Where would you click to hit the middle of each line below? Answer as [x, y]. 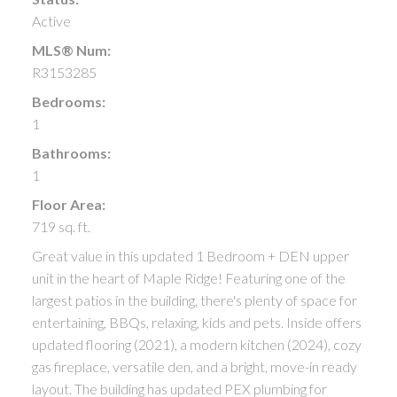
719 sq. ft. [61, 226]
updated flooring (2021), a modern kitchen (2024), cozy [196, 344]
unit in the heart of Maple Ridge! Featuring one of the [188, 277]
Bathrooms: [71, 152]
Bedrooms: [68, 101]
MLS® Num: [71, 50]
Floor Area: [68, 204]
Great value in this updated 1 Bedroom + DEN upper [190, 255]
